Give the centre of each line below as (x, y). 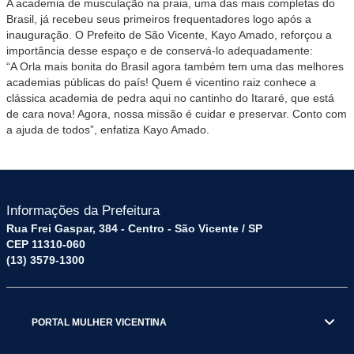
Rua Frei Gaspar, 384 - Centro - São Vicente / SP (134, 228)
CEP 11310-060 (46, 244)
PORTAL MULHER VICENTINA (99, 322)
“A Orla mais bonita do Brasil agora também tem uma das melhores (175, 66)
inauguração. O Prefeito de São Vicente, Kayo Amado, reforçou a (169, 35)
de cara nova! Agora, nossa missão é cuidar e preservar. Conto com (177, 114)
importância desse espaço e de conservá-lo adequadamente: (160, 51)
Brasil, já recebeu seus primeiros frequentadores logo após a (159, 19)
